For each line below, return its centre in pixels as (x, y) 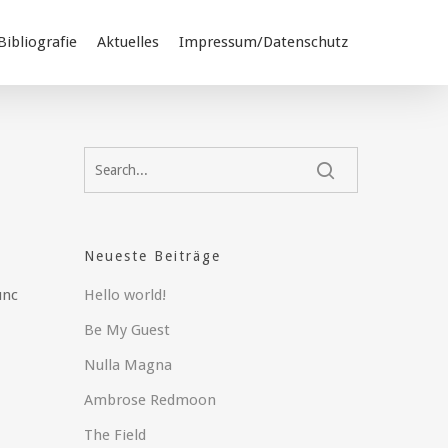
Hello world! (125, 294)
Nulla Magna (128, 364)
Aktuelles (128, 42)
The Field (115, 434)
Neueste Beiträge (153, 255)
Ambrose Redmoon (150, 399)
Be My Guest (127, 329)
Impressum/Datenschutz (263, 42)
